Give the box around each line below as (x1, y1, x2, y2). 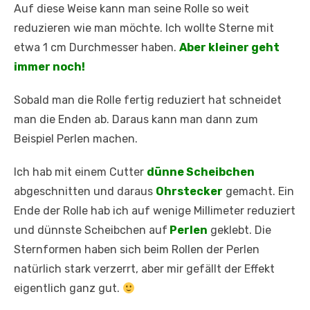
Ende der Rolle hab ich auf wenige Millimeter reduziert (14, 204, 295, 218)
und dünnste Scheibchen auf (14, 224, 167, 237)
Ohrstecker (156, 185, 223, 199)
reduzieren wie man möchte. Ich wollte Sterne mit (14, 21, 274, 35)
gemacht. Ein (223, 185, 294, 199)
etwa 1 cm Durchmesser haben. (14, 41, 179, 55)
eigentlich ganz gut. (14, 282, 122, 295)
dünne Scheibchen (147, 165, 255, 179)
